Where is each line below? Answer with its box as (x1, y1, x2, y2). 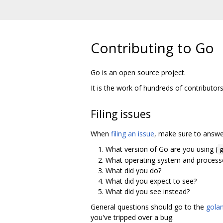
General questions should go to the (91, 202, 206, 212)
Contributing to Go (91, 38, 214, 57)
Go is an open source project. (91, 67, 186, 77)
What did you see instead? (106, 186, 190, 196)
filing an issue (111, 128, 154, 138)
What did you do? (106, 165, 161, 175)
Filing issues (91, 107, 151, 121)
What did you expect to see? (106, 176, 197, 186)
